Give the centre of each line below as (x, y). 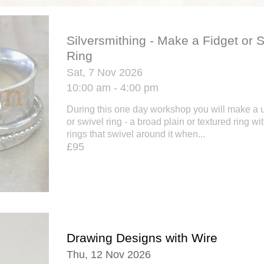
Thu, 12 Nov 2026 (109, 254)
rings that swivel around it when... (136, 134)
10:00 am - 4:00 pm (113, 88)
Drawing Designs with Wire (142, 237)
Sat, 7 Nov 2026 (105, 72)
